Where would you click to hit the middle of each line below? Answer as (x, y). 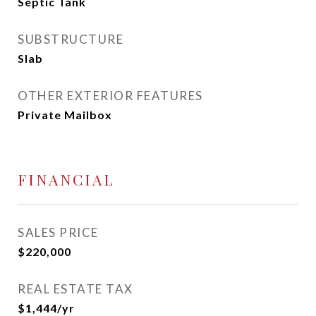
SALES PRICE (58, 232)
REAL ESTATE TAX (75, 289)
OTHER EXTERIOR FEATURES (110, 96)
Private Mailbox (65, 115)
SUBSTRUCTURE (71, 39)
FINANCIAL (66, 179)
